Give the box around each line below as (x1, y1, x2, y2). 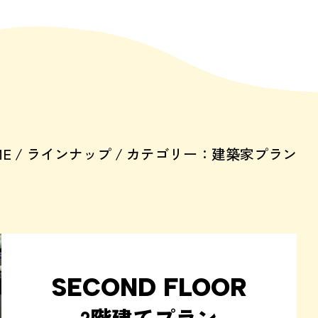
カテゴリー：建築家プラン (126, 143, 297, 164)
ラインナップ (26, 143, 111, 164)
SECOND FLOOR (50, 273, 247, 303)
